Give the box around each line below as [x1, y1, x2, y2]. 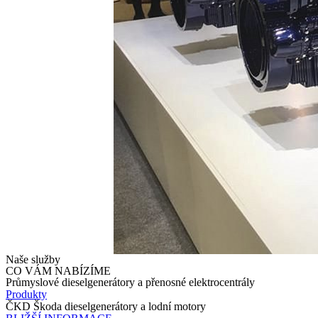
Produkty [6, 288, 47, 301]
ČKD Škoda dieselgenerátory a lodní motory [6, 300, 206, 313]
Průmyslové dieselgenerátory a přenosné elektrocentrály [6, 276, 255, 289]
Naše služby [6, 253, 60, 266]
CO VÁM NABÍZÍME [6, 265, 111, 278]
